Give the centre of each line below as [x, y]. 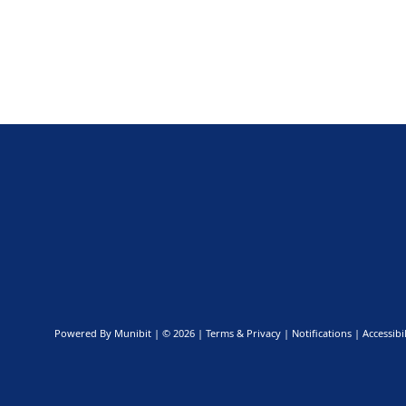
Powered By [84, 333]
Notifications [322, 333]
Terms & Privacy [243, 333]
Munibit [133, 333]
